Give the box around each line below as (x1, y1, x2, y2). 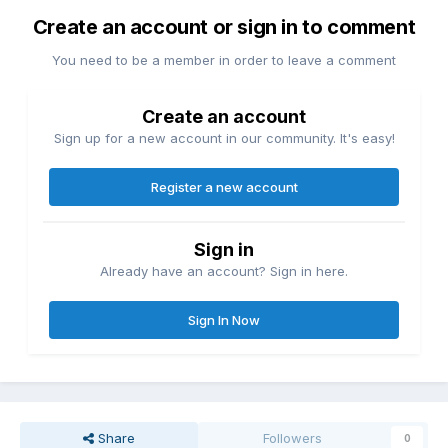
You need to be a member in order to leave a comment (52, 51, 396, 68)
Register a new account (150, 178, 298, 195)
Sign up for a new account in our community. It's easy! (53, 129, 395, 146)
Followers (263, 429, 323, 446)
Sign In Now (188, 311, 260, 328)
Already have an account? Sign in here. (100, 262, 348, 279)
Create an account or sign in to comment (32, 14, 416, 39)
